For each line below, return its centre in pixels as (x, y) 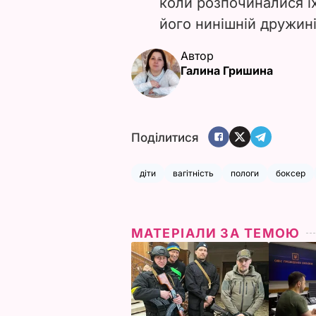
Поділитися (165, 138)
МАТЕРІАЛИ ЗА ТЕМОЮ (216, 233)
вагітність (193, 173)
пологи (245, 173)
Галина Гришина (227, 70)
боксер (291, 173)
